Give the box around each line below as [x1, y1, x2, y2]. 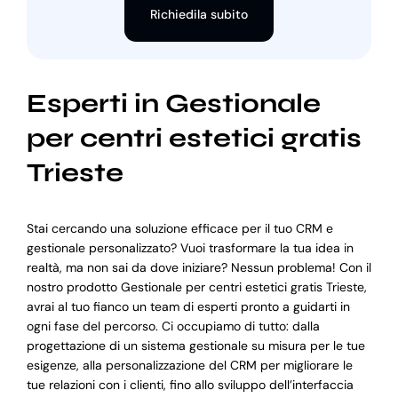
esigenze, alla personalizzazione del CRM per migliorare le [26, 357, 353, 374]
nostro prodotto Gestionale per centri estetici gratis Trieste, [26, 279, 367, 296]
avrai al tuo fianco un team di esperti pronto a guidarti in [26, 298, 350, 315]
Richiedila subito [150, 5, 248, 22]
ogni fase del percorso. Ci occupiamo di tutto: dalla [26, 318, 320, 335]
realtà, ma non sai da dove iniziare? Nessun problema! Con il [26, 259, 371, 276]
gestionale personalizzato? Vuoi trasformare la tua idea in [26, 240, 354, 257]
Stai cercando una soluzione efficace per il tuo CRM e [26, 220, 333, 237]
